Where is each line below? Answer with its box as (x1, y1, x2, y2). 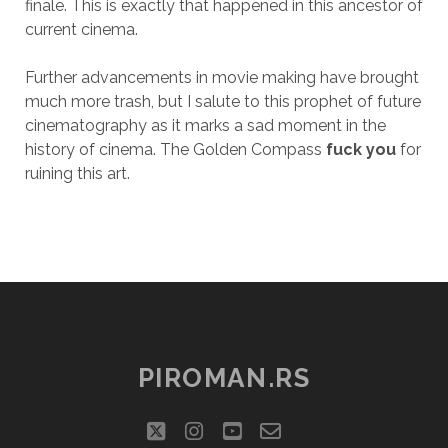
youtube (239, 418, 322, 443)
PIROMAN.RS (137, 363, 311, 393)
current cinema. (24, 20, 138, 39)
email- (280, 418, 343, 443)
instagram (201, 418, 300, 443)
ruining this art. (24, 164, 130, 183)
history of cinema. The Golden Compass (24, 140, 326, 159)
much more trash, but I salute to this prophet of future (24, 92, 421, 111)
